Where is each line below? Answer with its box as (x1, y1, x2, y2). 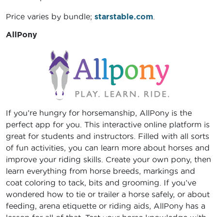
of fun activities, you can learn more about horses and (6, 143, 210, 153)
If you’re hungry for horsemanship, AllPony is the (6, 108, 192, 118)
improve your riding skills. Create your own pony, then (6, 155, 211, 164)
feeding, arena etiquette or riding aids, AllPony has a (6, 201, 205, 211)
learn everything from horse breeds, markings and (6, 167, 195, 176)
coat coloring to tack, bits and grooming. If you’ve (6, 178, 196, 187)
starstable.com (94, 12, 153, 21)
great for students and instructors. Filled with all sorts (6, 132, 209, 141)
